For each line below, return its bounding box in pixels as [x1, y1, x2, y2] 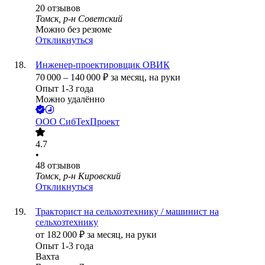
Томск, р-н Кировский [35, 171, 121, 182]
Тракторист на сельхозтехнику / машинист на [35, 206, 219, 217]
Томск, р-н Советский [35, 14, 122, 24]
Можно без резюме [35, 24, 112, 35]
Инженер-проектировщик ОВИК [35, 60, 170, 70]
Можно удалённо [35, 94, 105, 105]
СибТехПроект [59, 117, 119, 127]
